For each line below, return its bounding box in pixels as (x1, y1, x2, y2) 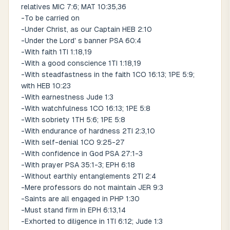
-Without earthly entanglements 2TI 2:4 (21, 172, 156, 180)
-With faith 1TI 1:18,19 (21, 48, 92, 56)
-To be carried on (21, 14, 80, 22)
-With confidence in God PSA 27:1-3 (21, 149, 143, 158)
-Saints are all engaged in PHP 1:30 (21, 195, 140, 203)
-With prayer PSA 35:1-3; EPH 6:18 (21, 161, 135, 169)
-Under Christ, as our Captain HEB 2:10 (21, 25, 152, 33)
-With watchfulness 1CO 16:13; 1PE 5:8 (21, 104, 150, 112)
